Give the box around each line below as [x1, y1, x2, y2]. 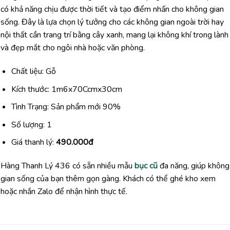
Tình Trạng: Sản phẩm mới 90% [11, 101, 121, 113]
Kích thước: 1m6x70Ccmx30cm [11, 83, 122, 95]
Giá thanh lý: [11, 137, 54, 148]
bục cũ [135, 160, 158, 172]
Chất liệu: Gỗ [11, 65, 56, 77]
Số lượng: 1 [11, 119, 52, 130]
